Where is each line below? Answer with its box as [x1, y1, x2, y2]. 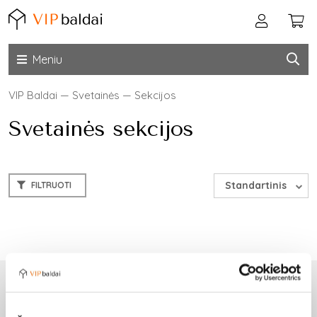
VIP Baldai [8, 88, 57, 102]
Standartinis [225, 179, 287, 192]
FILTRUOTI [29, 180, 71, 191]
